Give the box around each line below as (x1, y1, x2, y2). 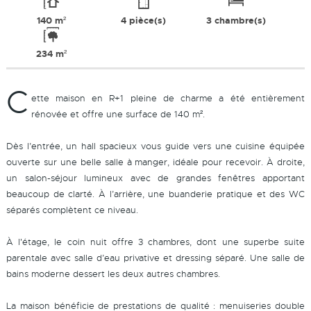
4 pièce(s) (121, 15, 167, 26)
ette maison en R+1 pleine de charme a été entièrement (31, 92, 305, 104)
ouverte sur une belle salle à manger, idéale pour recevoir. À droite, (6, 156, 305, 168)
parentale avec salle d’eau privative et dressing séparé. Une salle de (6, 252, 305, 264)
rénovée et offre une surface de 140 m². (31, 108, 205, 120)
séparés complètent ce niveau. (6, 204, 138, 216)
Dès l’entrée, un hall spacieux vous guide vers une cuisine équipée (6, 140, 305, 152)
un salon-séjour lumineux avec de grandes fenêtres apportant (6, 172, 305, 184)
